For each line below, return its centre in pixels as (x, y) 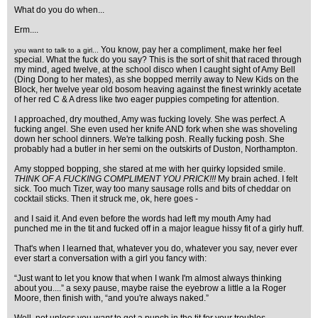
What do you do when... (59, 10)
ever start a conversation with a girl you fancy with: (110, 258)
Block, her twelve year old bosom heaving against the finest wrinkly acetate (158, 89)
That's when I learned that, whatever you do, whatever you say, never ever (156, 248)
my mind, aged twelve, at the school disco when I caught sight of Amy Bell (155, 70)
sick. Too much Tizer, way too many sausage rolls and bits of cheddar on (153, 189)
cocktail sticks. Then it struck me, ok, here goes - (106, 199)
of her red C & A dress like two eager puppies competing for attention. (147, 99)
